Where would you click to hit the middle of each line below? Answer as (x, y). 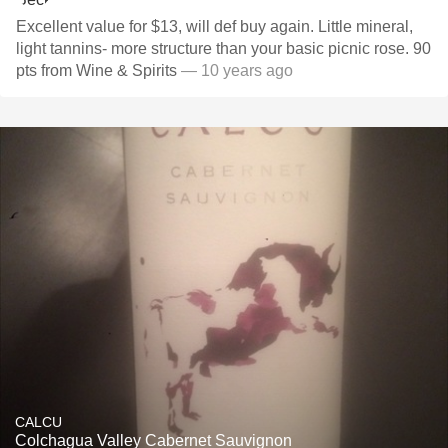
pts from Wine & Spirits (98, 70)
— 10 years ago (237, 70)
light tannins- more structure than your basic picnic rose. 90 (223, 48)
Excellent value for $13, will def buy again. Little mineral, (214, 26)
